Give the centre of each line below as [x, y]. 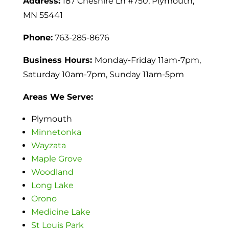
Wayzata [48, 146]
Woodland [52, 172]
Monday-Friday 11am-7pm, [147, 60]
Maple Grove [56, 159]
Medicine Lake [61, 212]
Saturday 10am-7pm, [66, 75]
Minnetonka [56, 132]
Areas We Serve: [58, 97]
